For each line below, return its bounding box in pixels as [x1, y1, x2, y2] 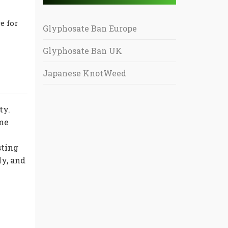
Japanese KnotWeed [42, 68, 126, 78]
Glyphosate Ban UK [42, 45, 122, 56]
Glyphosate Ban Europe [42, 23, 137, 34]
